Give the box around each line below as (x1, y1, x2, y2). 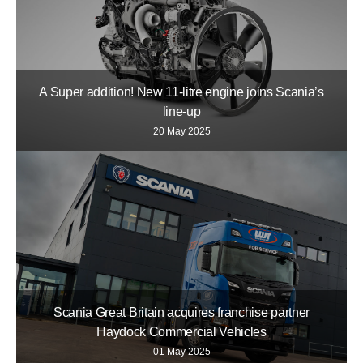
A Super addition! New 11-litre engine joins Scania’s (39, 84, 324, 99)
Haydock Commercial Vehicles (96, 324, 267, 339)
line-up (162, 104, 201, 118)
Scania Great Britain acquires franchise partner (53, 305, 310, 319)
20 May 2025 (152, 125, 211, 137)
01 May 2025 (152, 345, 211, 357)
